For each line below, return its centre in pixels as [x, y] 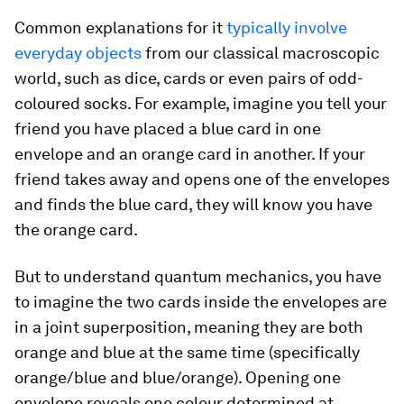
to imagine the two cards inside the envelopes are [201, 301]
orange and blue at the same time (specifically [187, 352]
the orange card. [76, 229]
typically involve [287, 27]
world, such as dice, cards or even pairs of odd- [189, 78]
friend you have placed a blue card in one [168, 128]
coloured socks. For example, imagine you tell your [201, 103]
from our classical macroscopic [261, 52]
